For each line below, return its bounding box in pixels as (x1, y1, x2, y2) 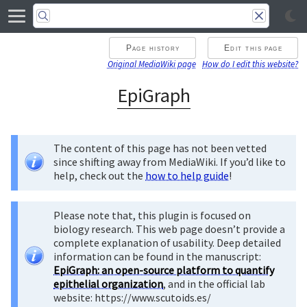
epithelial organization (53, 277, 163, 291)
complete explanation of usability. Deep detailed (53, 236, 281, 250)
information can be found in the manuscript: (53, 249, 261, 264)
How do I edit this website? (202, 58, 299, 70)
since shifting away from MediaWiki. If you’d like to (53, 155, 286, 169)
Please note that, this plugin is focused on (53, 208, 251, 223)
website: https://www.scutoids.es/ (53, 291, 211, 305)
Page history (125, 43, 180, 52)
